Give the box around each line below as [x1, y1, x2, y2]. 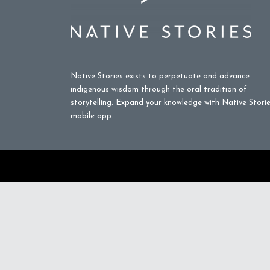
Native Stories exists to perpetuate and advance [71, 72, 250, 80]
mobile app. [71, 112, 113, 120]
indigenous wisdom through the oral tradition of [71, 86, 247, 93]
